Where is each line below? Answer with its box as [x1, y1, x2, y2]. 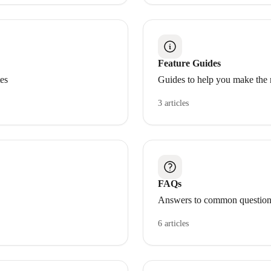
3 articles [158, 99, 189, 108]
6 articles [158, 219, 189, 228]
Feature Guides [158, 58, 221, 68]
